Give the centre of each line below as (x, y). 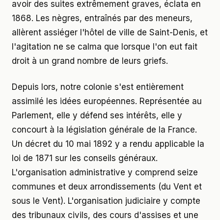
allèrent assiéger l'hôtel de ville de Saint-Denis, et (110, 32)
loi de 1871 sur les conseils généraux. (85, 158)
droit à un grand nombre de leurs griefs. (90, 61)
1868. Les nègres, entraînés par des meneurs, (102, 18)
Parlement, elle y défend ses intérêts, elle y (97, 115)
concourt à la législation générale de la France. (104, 129)
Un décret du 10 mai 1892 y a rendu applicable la (108, 144)
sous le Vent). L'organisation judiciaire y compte (106, 201)
